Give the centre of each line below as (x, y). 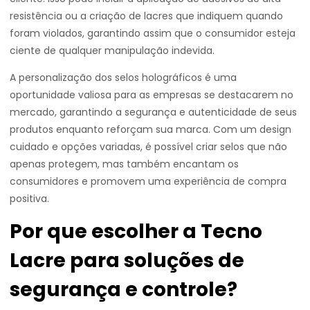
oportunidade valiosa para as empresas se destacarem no (152, 95)
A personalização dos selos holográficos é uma (123, 77)
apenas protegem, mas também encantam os (124, 164)
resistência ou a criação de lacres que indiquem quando (146, 16)
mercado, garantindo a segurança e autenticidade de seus (153, 112)
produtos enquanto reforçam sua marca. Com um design (151, 129)
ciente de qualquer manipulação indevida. (112, 51)
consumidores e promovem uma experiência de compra (148, 181)
